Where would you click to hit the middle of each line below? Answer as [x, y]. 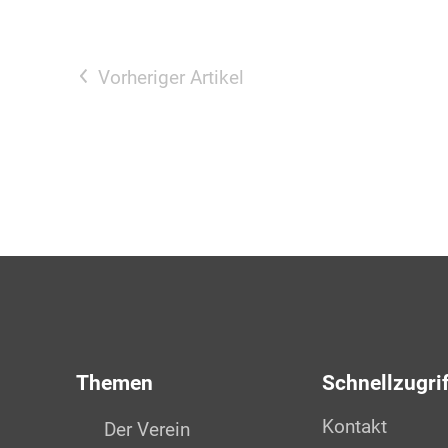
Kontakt [354, 426]
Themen [114, 383]
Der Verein [147, 429]
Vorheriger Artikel [171, 78]
